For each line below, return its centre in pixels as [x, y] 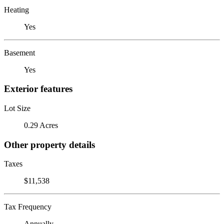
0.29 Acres [41, 125]
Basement [19, 52]
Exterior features [38, 89]
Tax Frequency [28, 207]
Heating [16, 9]
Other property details [49, 144]
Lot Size [17, 108]
